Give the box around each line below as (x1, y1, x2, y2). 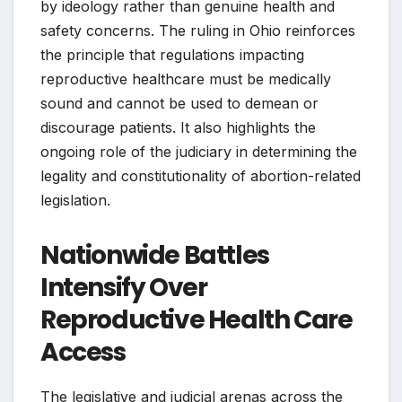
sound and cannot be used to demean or (40, 93, 319, 112)
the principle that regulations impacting (40, 45, 304, 64)
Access (40, 334, 126, 370)
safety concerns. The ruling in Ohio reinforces (40, 21, 355, 39)
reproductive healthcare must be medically (40, 69, 331, 88)
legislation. (40, 190, 110, 209)
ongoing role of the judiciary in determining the (40, 142, 357, 161)
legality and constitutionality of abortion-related (40, 166, 361, 185)
